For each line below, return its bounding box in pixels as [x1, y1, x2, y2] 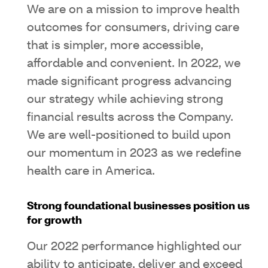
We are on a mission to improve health [27, 4, 240, 16]
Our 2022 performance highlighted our [27, 240, 242, 253]
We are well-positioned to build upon [27, 129, 231, 142]
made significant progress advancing [27, 75, 232, 88]
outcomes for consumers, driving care [27, 22, 239, 34]
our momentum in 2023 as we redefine [27, 147, 241, 160]
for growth [27, 215, 82, 227]
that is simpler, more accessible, [27, 39, 203, 52]
